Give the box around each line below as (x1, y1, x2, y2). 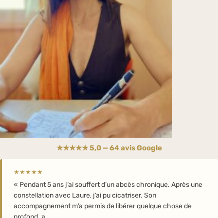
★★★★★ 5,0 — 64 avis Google (56, 143, 162, 152)
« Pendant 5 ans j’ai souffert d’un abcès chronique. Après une (14, 180, 202, 189)
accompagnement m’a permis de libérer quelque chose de (14, 201, 192, 210)
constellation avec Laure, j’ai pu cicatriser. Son (14, 191, 156, 200)
